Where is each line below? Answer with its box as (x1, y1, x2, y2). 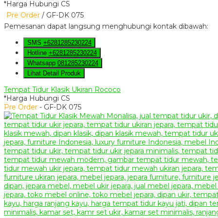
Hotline (27, 49, 49, 57)
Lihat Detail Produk (27, 70, 81, 77)
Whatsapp (27, 59, 57, 67)
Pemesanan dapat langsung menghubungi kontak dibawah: (4, 22, 208, 31)
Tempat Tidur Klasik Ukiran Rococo (4, 85, 121, 94)
